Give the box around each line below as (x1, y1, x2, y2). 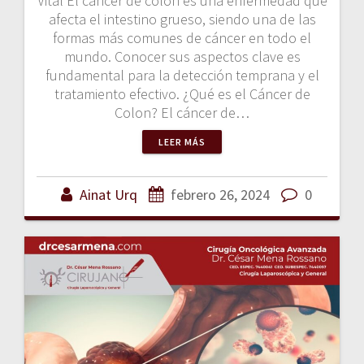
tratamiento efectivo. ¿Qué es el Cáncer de (54, 84, 310, 104)
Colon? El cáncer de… (115, 103, 249, 123)
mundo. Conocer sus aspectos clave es (63, 47, 301, 67)
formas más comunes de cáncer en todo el (53, 28, 311, 48)
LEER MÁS (158, 136, 206, 149)
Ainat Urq (79, 185, 137, 205)
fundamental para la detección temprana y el (45, 66, 319, 85)
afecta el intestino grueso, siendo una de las (48, 10, 316, 29)
